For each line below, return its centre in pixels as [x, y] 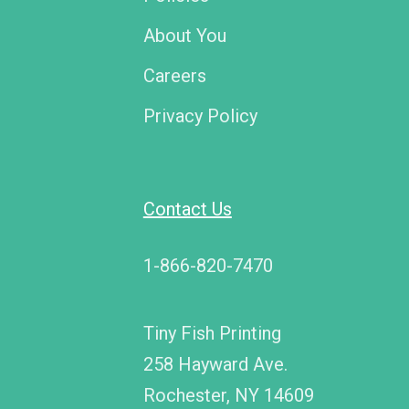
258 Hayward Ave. [215, 364]
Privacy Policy [200, 115]
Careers [174, 75]
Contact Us [187, 209]
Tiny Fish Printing [212, 333]
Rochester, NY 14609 [228, 395]
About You [184, 35]
